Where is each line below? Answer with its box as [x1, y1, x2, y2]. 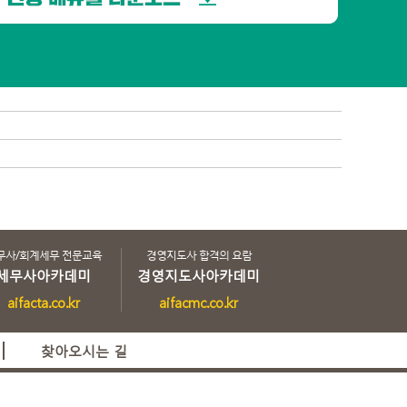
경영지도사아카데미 [137, 266, 261, 284]
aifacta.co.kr [6, 293, 80, 312]
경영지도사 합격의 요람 [145, 248, 252, 262]
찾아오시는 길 [41, 342, 127, 360]
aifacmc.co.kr [159, 293, 239, 312]
